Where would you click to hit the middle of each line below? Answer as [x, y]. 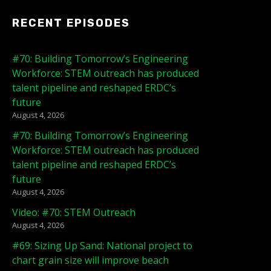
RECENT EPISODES [71, 23]
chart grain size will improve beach [90, 260]
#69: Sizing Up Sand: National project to [102, 246]
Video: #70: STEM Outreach [74, 213]
